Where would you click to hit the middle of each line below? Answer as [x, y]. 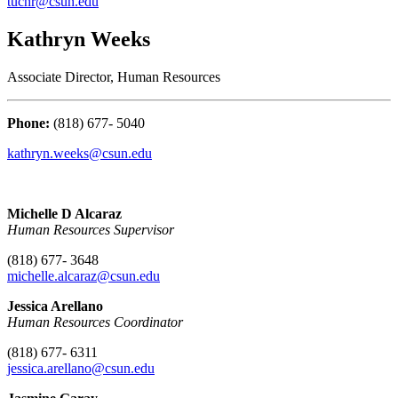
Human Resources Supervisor [91, 229]
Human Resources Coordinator [95, 322]
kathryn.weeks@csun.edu [80, 153]
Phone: [28, 123]
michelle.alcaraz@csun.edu [84, 275]
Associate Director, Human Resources [114, 76]
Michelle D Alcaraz [64, 213]
